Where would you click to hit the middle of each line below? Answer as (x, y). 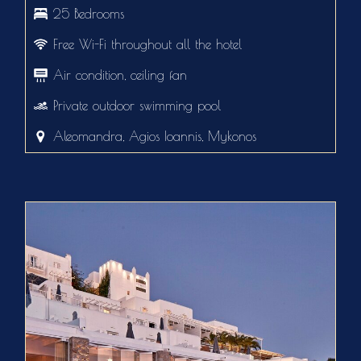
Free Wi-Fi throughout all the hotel (148, 45)
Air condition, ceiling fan (120, 75)
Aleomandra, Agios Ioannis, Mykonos (155, 137)
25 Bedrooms (89, 14)
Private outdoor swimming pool (137, 106)
